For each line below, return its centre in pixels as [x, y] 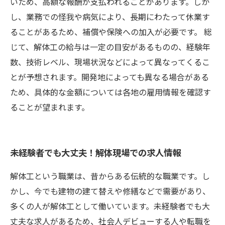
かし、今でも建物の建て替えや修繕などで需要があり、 [110, 191]
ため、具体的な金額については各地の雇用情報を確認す [110, 92]
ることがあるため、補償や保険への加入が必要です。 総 [111, 32]
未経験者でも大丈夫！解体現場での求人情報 [95, 152]
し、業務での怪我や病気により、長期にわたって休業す [110, 17]
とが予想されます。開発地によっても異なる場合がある [109, 77]
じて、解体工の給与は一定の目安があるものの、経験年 [110, 47]
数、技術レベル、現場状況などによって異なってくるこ [110, 62]
